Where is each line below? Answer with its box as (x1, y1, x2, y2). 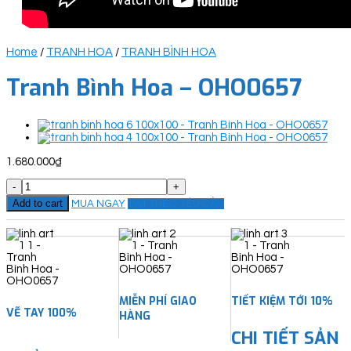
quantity (5, 237, 49, 249)
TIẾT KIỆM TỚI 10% (231, 293, 333, 309)
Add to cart (13, 197, 63, 210)
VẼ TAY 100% (6, 305, 76, 320)
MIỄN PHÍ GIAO (118, 293, 197, 309)
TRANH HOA (46, 45, 113, 58)
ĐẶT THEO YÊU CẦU (128, 198, 224, 210)
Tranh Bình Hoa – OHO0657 (6, 73, 302, 104)
